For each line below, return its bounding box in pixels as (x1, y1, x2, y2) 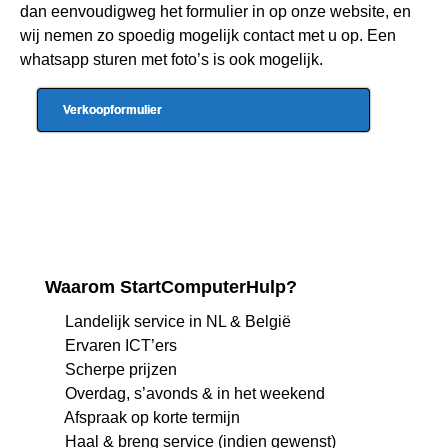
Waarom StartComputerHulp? (45, 276, 297, 297)
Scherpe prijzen (61, 360, 177, 378)
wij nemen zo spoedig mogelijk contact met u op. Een (20, 26, 396, 44)
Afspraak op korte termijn (61, 408, 240, 426)
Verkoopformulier (63, 102, 163, 117)
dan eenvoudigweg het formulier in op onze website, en (20, 2, 411, 20)
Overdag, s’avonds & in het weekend (61, 384, 325, 402)
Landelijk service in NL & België (61, 312, 291, 330)
